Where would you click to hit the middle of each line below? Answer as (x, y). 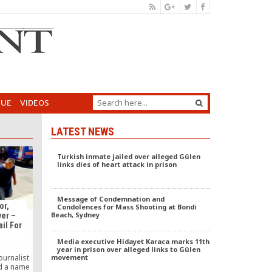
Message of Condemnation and (110, 199)
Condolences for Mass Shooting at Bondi (127, 207)
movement (69, 257)
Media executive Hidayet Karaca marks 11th (133, 241)
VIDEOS (35, 103)
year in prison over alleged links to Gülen (128, 249)
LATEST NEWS (82, 131)
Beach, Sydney (75, 215)
